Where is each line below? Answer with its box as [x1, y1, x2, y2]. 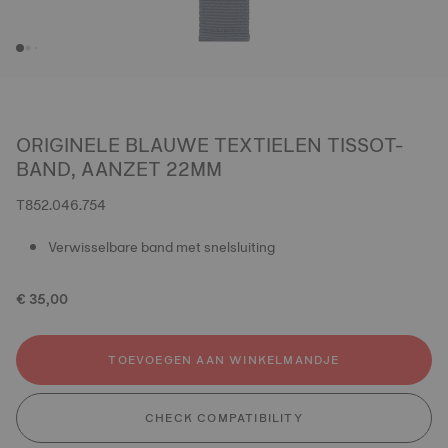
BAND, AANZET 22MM [16, 152, 222, 186]
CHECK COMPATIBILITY [145, 408, 303, 428]
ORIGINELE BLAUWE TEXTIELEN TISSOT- [16, 128, 403, 162]
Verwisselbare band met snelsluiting [48, 235, 275, 259]
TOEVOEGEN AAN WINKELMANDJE [108, 350, 340, 370]
